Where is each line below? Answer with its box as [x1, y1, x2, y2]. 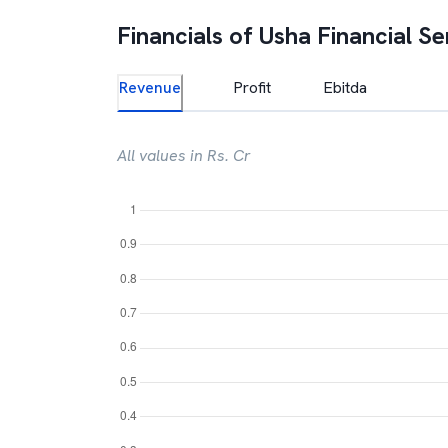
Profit [233, 77, 271, 98]
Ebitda [323, 77, 367, 98]
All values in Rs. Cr [117, 145, 251, 166]
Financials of [117, 20, 259, 51]
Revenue [119, 77, 181, 98]
